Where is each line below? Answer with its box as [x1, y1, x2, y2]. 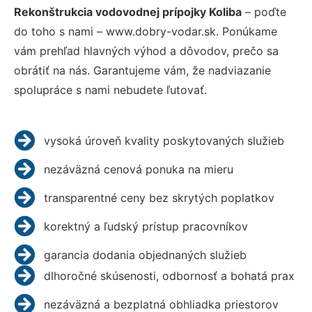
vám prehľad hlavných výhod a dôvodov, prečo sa [14, 43, 279, 58]
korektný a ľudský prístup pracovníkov [43, 219, 248, 233]
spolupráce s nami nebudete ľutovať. [14, 82, 207, 97]
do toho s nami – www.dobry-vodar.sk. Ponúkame [14, 24, 277, 38]
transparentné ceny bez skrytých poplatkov [43, 190, 274, 205]
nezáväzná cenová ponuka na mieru [43, 162, 233, 176]
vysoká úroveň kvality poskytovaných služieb [43, 133, 284, 148]
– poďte [242, 4, 286, 19]
